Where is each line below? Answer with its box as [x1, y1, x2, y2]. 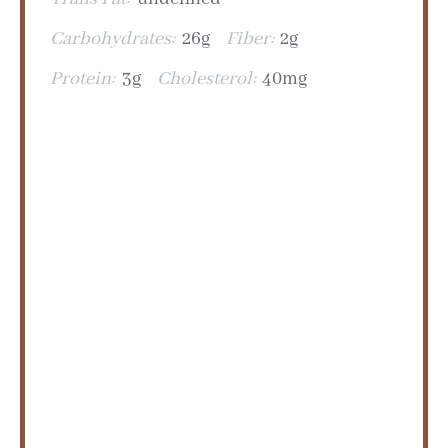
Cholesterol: [156, 66, 256, 91]
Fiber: [225, 26, 274, 51]
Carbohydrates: [50, 26, 175, 51]
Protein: [50, 66, 115, 91]
